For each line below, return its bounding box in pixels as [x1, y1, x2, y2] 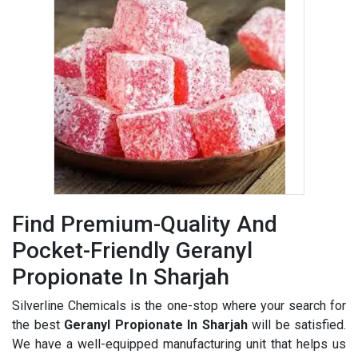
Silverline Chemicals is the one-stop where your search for [12, 297, 346, 313]
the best [12, 316, 64, 332]
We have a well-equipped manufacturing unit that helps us [12, 336, 346, 352]
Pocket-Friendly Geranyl [12, 237, 253, 264]
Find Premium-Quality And [12, 210, 277, 237]
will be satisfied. [247, 316, 346, 332]
